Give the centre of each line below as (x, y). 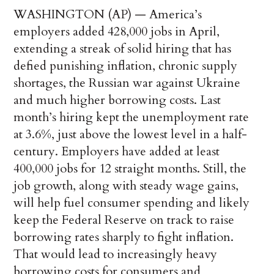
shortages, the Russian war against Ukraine (127, 83)
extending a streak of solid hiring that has (123, 49)
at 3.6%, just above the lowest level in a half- (131, 135)
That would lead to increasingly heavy (116, 254)
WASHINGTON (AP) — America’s (108, 15)
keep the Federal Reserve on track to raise (124, 220)
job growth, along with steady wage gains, (126, 186)
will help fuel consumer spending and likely (132, 203)
